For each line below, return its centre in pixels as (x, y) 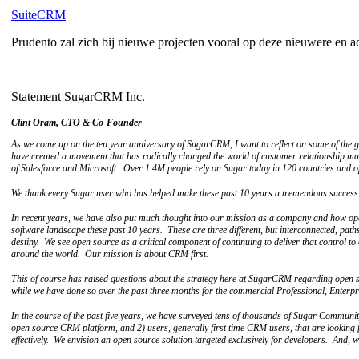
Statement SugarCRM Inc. (78, 96)
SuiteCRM (38, 14)
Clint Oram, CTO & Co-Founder (77, 122)
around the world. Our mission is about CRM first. (110, 254)
